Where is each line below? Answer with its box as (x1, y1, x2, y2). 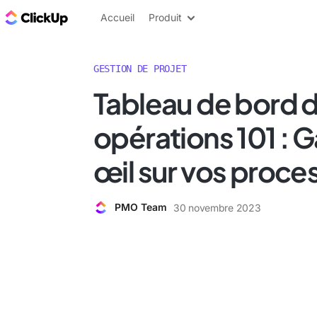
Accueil (100, 11, 134, 23)
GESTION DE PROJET (93, 63, 187, 74)
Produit (149, 11, 182, 23)
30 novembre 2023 (173, 201, 261, 214)
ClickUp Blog (71, 9, 142, 25)
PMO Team (115, 201, 167, 213)
